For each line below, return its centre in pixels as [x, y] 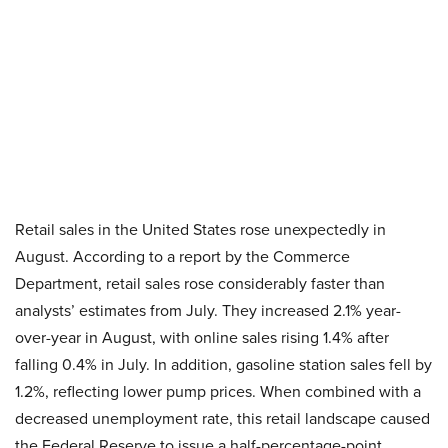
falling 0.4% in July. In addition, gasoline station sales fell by [223, 364]
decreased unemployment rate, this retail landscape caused [222, 418]
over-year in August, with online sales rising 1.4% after [202, 337]
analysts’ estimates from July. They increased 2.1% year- [208, 310]
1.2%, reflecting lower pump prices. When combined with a [218, 391]
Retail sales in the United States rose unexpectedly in [200, 229]
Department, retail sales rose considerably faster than [200, 283]
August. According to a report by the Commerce [182, 256]
